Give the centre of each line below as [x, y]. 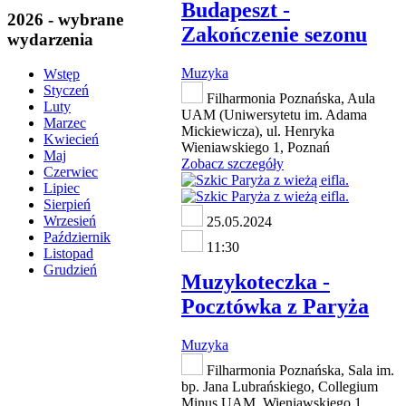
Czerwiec [71, 172]
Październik [77, 237]
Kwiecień [71, 140]
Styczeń [66, 91]
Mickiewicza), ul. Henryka [258, 131]
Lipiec [62, 188]
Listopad [68, 254]
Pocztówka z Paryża [275, 307]
